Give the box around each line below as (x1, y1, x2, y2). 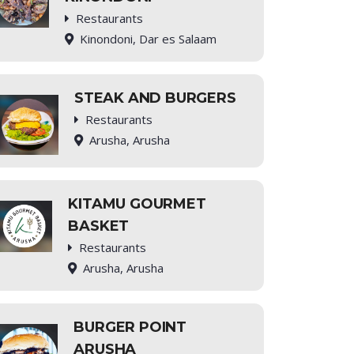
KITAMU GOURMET (68, 195, 206, 213)
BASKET (68, 217, 130, 235)
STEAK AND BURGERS (74, 89, 236, 107)
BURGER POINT (73, 318, 187, 337)
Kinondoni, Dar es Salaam (80, 31, 217, 47)
